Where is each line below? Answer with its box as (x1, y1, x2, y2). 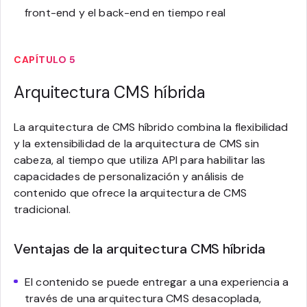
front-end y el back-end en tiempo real (25, 5, 226, 20)
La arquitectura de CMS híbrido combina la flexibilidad (14, 119, 288, 134)
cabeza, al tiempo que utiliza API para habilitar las (14, 152, 266, 167)
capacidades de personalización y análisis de (14, 169, 245, 184)
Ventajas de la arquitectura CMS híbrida (14, 239, 266, 258)
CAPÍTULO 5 (14, 53, 75, 66)
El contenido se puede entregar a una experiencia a (25, 274, 289, 289)
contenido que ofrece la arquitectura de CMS (14, 185, 247, 200)
